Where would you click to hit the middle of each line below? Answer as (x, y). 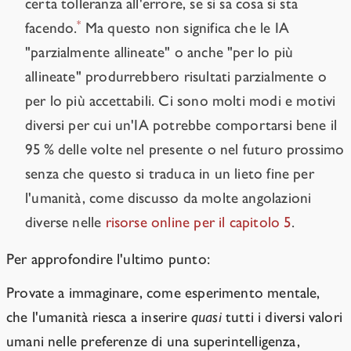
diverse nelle (65, 223)
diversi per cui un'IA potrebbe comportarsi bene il (181, 125)
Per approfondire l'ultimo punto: (108, 259)
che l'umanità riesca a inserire (99, 317)
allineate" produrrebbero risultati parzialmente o (176, 77)
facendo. (51, 28)
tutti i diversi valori (282, 317)
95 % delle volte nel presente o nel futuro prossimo (185, 150)
